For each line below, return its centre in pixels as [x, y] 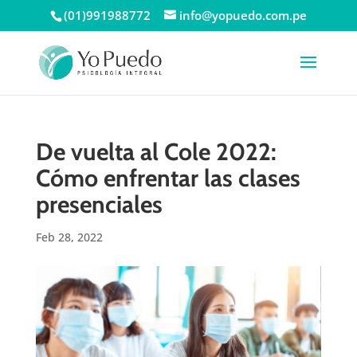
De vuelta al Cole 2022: [156, 152]
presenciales [99, 204]
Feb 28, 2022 [69, 237]
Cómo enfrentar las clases [168, 178]
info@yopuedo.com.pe [243, 16]
